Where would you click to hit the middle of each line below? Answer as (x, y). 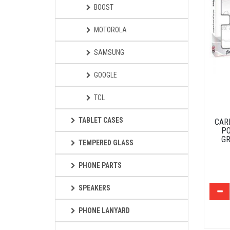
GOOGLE (106, 75)
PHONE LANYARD (104, 210)
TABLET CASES (101, 120)
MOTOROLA (110, 30)
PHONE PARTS (100, 165)
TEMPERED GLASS (106, 143)
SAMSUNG (109, 52)
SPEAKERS (94, 188)
